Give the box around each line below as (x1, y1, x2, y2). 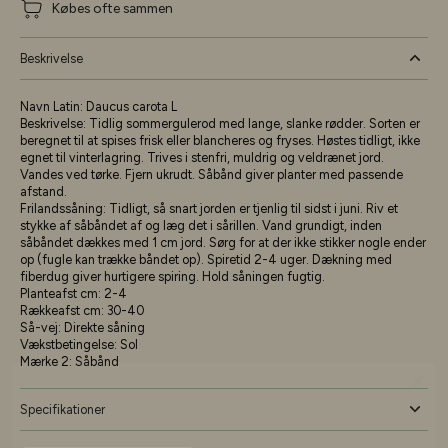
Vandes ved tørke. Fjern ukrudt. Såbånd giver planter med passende (20, 166, 403, 182)
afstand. (20, 183, 67, 199)
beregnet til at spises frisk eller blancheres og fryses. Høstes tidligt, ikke (20, 132, 420, 148)
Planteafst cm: (20, 285, 104, 301)
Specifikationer (20, 401, 105, 417)
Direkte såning (64, 319, 145, 335)
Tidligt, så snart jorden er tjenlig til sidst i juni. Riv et (109, 200, 398, 216)
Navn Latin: (20, 98, 86, 114)
